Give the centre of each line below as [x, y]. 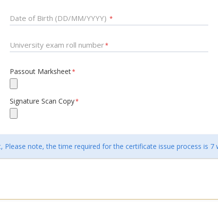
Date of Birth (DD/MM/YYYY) [59, 18]
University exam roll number [57, 45]
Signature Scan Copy [42, 101]
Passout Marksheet [41, 71]
